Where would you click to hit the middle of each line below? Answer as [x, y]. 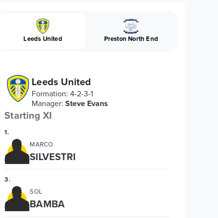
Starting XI [28, 115]
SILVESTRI [53, 156]
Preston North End [131, 39]
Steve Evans [87, 103]
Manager [47, 103]
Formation [49, 93]
